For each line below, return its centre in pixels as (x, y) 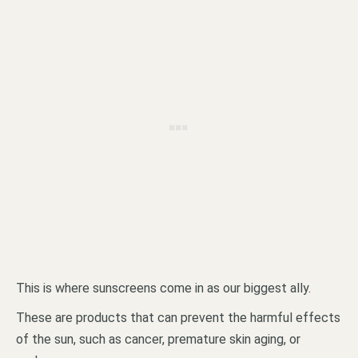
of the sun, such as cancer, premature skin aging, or (158, 340)
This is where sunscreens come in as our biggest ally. (163, 288)
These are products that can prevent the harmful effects (178, 318)
